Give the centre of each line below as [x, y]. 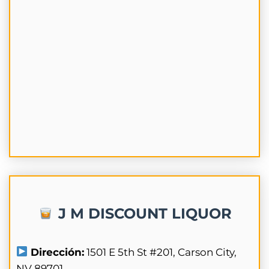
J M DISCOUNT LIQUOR [143, 213]
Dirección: [56, 252]
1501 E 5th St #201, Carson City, [161, 252]
